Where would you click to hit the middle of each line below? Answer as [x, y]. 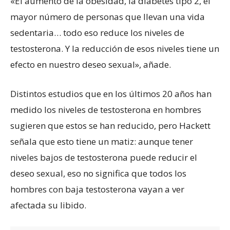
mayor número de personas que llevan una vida [108, 16]
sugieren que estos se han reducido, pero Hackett [110, 125]
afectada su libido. [48, 205]
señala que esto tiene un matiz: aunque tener [102, 141]
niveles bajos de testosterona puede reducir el [104, 157]
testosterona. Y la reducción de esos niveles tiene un [115, 48]
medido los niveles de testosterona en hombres [106, 109]
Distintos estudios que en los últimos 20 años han [111, 93]
